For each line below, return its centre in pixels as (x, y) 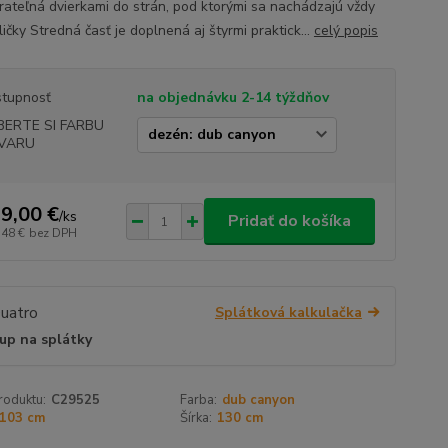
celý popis (345, 30)
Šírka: (196, 418)
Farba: (199, 400)
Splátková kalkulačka (288, 312)
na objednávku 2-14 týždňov (232, 97)
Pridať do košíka (289, 221)
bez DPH (52, 232)
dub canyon (259, 400)
